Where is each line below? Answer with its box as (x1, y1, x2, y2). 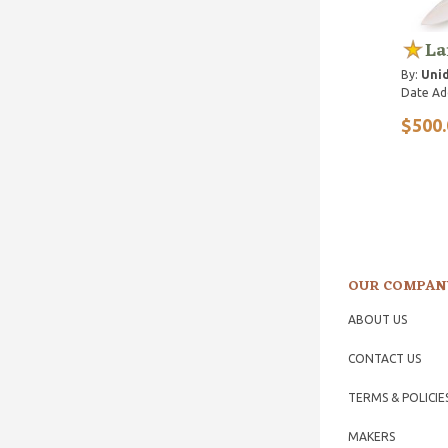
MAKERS (348, 429, 395, 443)
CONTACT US (348, 351, 421, 365)
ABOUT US (348, 312, 407, 326)
